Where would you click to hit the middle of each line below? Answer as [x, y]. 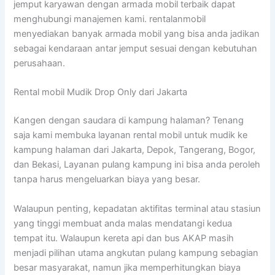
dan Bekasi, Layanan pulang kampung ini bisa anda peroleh [137, 165]
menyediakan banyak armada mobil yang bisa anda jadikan [137, 34]
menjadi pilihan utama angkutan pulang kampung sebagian [136, 253]
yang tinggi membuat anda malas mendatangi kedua [123, 223]
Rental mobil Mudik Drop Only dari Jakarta [101, 92]
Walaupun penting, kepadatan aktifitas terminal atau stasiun [137, 208]
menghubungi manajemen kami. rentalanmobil [110, 19]
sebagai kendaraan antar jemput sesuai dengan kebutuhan [136, 49]
